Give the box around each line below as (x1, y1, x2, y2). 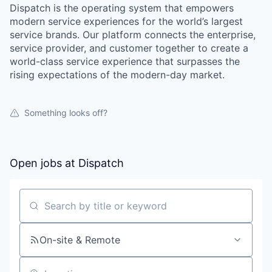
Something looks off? (24, 107, 107, 118)
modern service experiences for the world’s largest (10, 15, 243, 27)
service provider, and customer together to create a (10, 42, 248, 54)
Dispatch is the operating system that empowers (10, 2, 234, 14)
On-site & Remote (39, 234, 120, 246)
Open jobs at (10, 157, 78, 169)
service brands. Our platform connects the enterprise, (10, 29, 256, 41)
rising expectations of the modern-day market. (10, 69, 225, 81)
